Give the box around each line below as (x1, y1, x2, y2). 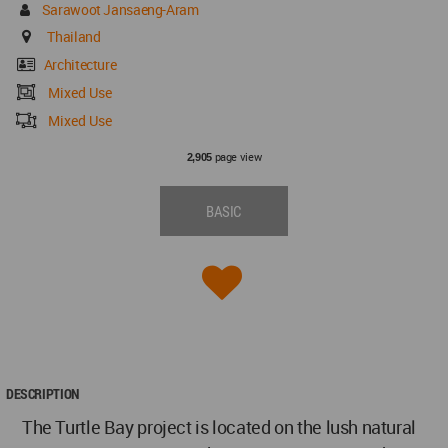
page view (211, 148, 262, 164)
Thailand (47, 26, 101, 46)
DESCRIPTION (6, 383, 79, 403)
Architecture (43, 54, 117, 74)
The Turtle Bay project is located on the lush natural (22, 414, 416, 439)
